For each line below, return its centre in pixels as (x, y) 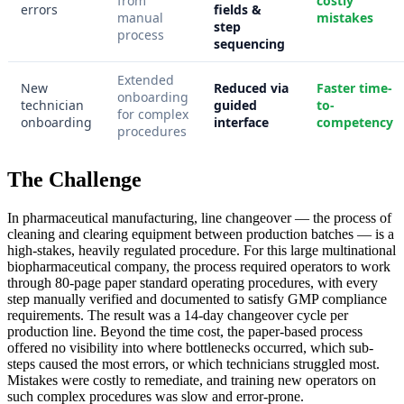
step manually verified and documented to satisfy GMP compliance (197, 298)
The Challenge (74, 179)
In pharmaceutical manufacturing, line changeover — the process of (199, 217)
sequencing (249, 43)
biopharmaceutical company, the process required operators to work (199, 266)
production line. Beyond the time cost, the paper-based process (185, 331)
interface (241, 122)
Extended (146, 79)
